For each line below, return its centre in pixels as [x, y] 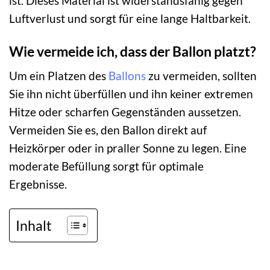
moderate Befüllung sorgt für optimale [106, 166]
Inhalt [34, 226]
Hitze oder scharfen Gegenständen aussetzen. [125, 112]
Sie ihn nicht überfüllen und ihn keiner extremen [131, 94]
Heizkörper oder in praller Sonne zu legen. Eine [128, 148]
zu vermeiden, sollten [201, 76]
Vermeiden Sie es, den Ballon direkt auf [108, 130]
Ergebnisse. [38, 184]
